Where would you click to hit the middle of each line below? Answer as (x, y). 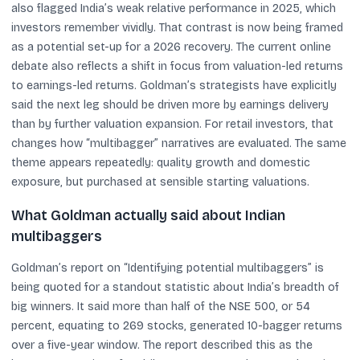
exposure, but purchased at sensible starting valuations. (160, 182)
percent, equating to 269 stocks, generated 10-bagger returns (177, 326)
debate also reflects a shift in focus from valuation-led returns (177, 66)
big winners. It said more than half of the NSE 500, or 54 (161, 307)
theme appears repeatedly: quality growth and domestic (161, 162)
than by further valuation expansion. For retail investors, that (172, 124)
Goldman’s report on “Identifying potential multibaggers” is (168, 268)
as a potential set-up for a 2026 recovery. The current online (171, 47)
